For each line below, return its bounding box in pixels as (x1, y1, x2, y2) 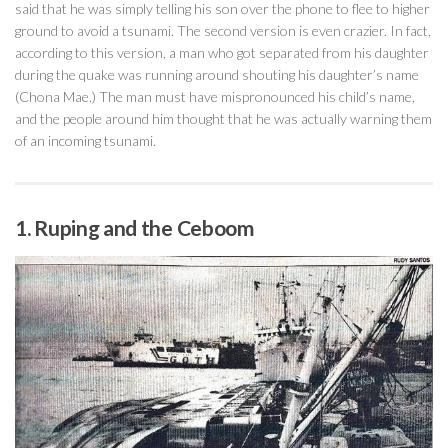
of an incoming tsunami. (15, 131, 156, 149)
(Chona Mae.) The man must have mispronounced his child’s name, (15, 87, 415, 105)
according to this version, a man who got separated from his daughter (15, 43, 429, 61)
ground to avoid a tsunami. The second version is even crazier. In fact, (15, 21, 431, 39)
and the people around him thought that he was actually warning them (15, 109, 432, 127)
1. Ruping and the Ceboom (15, 214, 254, 241)
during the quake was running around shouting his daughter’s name (15, 65, 419, 83)
